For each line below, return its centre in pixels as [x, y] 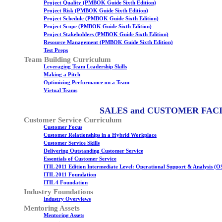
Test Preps [56, 50]
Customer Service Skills [72, 143]
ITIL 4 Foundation [66, 183]
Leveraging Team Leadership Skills [85, 67]
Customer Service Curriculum [73, 120]
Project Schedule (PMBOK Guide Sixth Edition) [101, 19]
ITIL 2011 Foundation [70, 175]
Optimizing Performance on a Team [86, 83]
